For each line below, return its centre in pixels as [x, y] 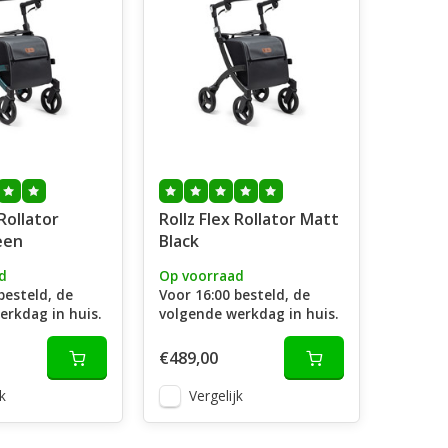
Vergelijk [215, 395]
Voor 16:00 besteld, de [234, 294]
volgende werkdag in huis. [248, 313]
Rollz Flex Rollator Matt [248, 219]
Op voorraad [201, 275]
